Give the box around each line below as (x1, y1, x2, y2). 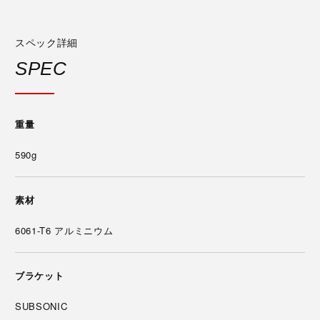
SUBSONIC (15, 299, 68, 313)
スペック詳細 (15, 35, 79, 50)
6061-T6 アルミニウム (15, 223, 114, 237)
